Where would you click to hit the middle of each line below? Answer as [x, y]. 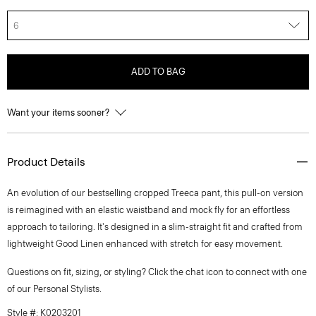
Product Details [46, 162]
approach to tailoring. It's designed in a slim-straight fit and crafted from [155, 227]
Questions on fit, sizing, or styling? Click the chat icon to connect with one [157, 272]
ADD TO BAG [158, 72]
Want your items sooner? [59, 113]
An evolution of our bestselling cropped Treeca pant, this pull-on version [155, 193]
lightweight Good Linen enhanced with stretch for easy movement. [145, 244]
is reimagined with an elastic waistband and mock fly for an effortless [148, 210]
